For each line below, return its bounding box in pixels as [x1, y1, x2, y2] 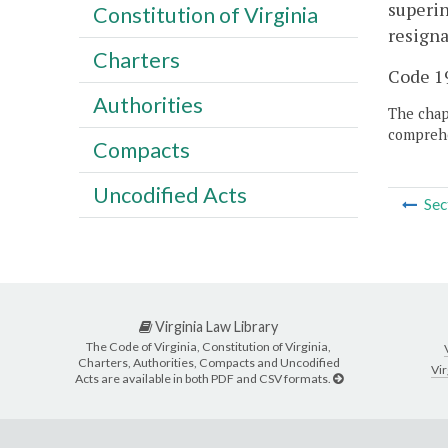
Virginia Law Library [152, 318, 278, 336]
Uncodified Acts [92, 181, 247, 208]
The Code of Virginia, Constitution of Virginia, [86, 338, 331, 354]
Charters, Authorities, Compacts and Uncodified [77, 354, 340, 370]
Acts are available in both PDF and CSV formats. [74, 370, 333, 386]
